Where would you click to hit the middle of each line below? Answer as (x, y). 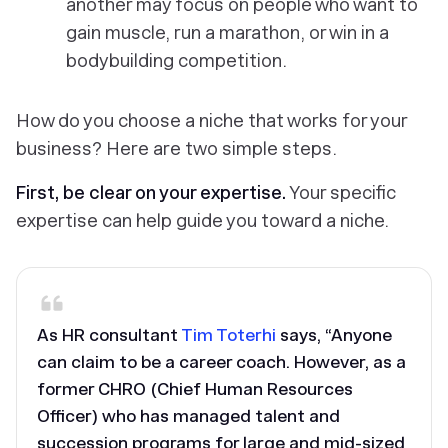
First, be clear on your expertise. (151, 192)
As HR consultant (109, 335)
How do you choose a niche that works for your (211, 120)
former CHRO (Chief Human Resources (195, 389)
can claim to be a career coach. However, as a (221, 362)
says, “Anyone (334, 335)
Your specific (341, 192)
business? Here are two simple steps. (176, 148)
